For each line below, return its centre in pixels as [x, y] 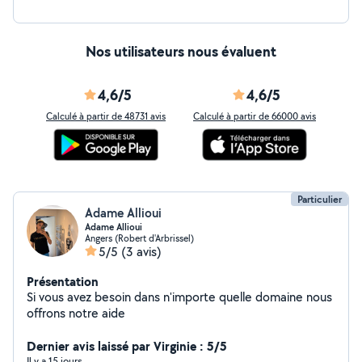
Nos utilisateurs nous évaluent [181, 51]
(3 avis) [141, 252]
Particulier [320, 199]
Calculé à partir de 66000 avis [255, 116]
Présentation [63, 281]
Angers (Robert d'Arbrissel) [139, 238]
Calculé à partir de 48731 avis [106, 116]
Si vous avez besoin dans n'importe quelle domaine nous [179, 297]
